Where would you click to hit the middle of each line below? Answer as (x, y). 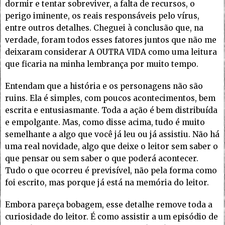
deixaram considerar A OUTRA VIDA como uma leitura (111, 52)
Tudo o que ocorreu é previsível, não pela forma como (111, 171)
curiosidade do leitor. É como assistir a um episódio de (111, 217)
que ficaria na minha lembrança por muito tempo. (102, 64)
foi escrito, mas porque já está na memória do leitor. (107, 183)
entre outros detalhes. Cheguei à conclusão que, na (104, 28)
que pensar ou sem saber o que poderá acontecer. (102, 159)
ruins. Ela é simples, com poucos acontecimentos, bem (110, 98)
